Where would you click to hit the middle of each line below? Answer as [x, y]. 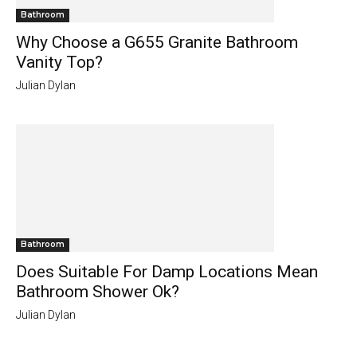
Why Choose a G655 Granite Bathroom [157, 43]
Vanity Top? [59, 63]
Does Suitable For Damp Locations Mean [167, 272]
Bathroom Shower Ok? [98, 292]
